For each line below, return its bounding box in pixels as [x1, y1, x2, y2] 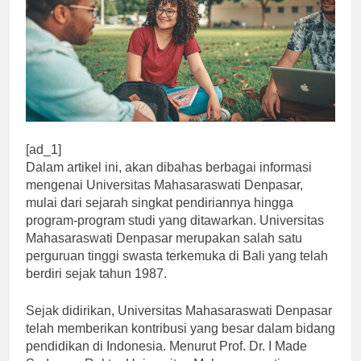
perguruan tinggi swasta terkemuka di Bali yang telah [26, 263, 328, 277]
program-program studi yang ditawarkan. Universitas [26, 227, 324, 242]
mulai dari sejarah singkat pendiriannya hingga [26, 210, 293, 224]
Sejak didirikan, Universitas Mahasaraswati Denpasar [26, 317, 332, 332]
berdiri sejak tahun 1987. [26, 280, 167, 295]
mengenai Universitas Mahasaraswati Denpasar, [26, 192, 303, 206]
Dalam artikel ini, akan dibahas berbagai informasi [26, 174, 312, 189]
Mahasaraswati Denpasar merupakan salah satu [26, 245, 302, 259]
